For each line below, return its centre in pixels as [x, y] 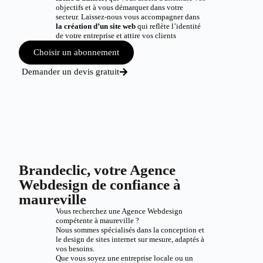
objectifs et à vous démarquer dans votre [119, 7]
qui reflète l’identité [168, 26]
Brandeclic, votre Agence [97, 170]
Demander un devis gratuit [71, 72]
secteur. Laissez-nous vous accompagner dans [127, 17]
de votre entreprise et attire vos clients [116, 36]
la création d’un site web [95, 26]
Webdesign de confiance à [100, 185]
